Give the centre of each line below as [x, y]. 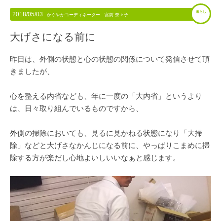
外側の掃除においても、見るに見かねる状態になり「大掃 [106, 133]
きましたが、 [32, 72]
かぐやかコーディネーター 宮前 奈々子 [88, 15]
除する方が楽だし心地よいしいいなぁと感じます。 [95, 158]
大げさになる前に [53, 37]
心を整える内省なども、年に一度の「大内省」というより [106, 96]
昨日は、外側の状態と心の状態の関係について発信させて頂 [110, 59]
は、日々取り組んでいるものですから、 [76, 109]
